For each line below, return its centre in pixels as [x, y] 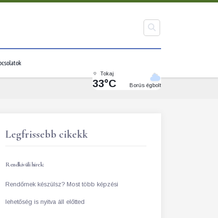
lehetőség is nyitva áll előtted [45, 202]
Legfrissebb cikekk [46, 134]
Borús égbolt [145, 85]
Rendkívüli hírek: [25, 164]
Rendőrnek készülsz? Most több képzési [62, 184]
